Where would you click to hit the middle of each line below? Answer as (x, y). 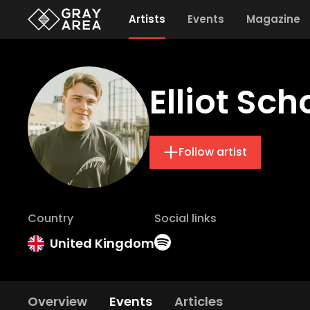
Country (51, 218)
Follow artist (213, 152)
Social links (185, 218)
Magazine (273, 19)
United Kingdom (102, 243)
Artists (147, 19)
